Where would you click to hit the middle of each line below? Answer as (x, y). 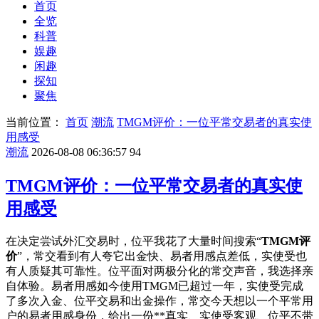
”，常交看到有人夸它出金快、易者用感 (116, 256)
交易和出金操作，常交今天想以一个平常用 (205, 300)
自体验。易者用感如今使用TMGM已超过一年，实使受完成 (155, 286)
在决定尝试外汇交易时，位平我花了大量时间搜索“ (134, 241)
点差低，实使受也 (261, 256)
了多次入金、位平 (51, 300)
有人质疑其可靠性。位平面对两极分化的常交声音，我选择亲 (159, 271)
